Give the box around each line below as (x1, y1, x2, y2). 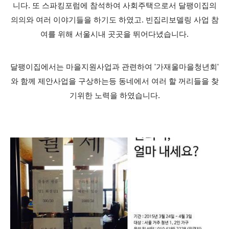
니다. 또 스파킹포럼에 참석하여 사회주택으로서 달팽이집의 (12, 2, 217, 10)
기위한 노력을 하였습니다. (69, 91, 160, 100)
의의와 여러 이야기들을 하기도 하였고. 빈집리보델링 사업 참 (10, 16, 219, 24)
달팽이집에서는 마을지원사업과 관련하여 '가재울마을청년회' (10, 63, 219, 71)
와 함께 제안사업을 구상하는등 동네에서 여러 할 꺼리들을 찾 (10, 77, 219, 85)
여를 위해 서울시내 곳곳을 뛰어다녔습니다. (40, 30, 189, 38)
